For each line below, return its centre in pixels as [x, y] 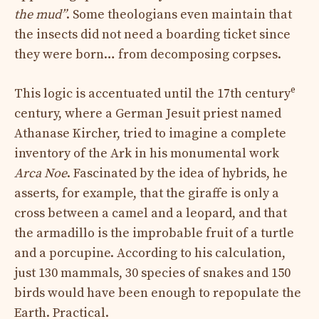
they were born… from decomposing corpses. [148, 54]
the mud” [40, 14]
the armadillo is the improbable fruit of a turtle [154, 233]
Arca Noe [41, 173]
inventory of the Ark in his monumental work [147, 153]
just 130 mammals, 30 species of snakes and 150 [152, 273]
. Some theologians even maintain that [179, 14]
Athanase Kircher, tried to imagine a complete [150, 133]
